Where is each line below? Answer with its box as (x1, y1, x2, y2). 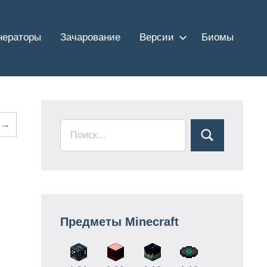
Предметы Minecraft (60, 215, 179, 228)
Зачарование (60, 31, 120, 43)
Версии (139, 31, 174, 43)
